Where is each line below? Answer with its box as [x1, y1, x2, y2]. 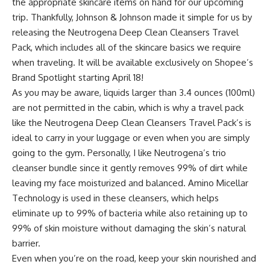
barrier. [12, 237, 40, 250]
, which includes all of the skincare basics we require [31, 42, 241, 54]
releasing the [12, 27, 68, 39]
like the [12, 117, 45, 129]
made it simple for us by [151, 11, 252, 24]
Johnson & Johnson [76, 11, 151, 24]
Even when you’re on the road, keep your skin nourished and [12, 253, 256, 265]
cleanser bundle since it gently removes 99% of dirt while [12, 162, 248, 174]
